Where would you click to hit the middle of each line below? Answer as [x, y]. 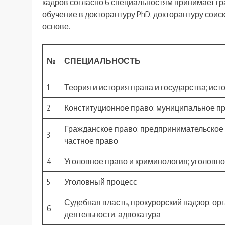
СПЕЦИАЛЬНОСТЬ [102, 61]
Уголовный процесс [101, 182]
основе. [56, 26]
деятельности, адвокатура [113, 215]
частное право [91, 141]
